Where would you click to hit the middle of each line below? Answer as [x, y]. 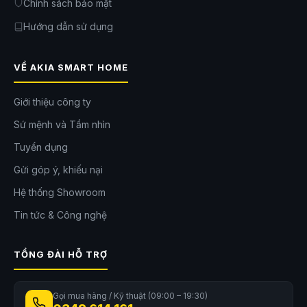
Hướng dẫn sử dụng [68, 27]
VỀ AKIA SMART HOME [71, 67]
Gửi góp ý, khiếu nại [58, 169]
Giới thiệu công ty [52, 101]
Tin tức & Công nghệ [60, 214]
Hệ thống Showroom [60, 192]
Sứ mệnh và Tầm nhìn [62, 124]
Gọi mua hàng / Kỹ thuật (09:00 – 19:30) [130, 295]
